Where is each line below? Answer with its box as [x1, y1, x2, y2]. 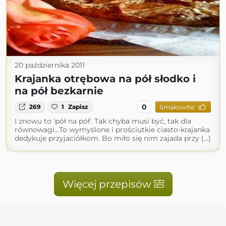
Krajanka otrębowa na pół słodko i [15, 73, 196, 85]
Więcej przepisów [62, 178, 154, 191]
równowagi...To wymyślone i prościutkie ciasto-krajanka [15, 125, 210, 135]
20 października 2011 [15, 61, 85, 70]
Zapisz [68, 103, 89, 111]
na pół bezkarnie [15, 85, 103, 97]
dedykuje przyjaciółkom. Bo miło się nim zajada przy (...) [15, 134, 211, 143]
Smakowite [159, 103, 194, 111]
